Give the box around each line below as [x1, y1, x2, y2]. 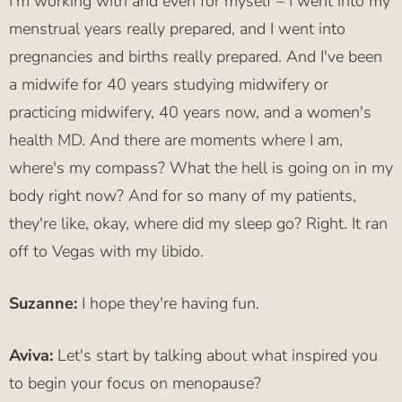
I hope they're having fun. [82, 293, 259, 315]
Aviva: [9, 345, 57, 367]
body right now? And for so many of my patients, [9, 185, 356, 207]
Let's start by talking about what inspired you [57, 345, 378, 367]
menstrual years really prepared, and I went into [9, 18, 345, 40]
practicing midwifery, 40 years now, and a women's [9, 101, 371, 124]
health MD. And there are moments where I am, [9, 129, 343, 152]
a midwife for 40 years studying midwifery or [9, 74, 328, 96]
